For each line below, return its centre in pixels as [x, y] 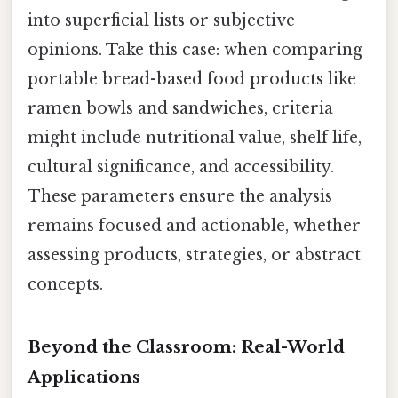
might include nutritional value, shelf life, [195, 137]
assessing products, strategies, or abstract [194, 255]
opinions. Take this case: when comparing [195, 49]
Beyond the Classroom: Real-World [186, 346]
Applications [84, 377]
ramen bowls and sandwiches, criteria [180, 108]
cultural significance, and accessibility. [181, 167]
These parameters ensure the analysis [180, 196]
